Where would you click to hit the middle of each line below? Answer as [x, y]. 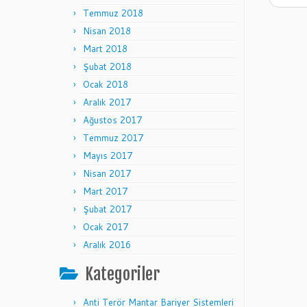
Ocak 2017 [106, 227]
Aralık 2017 [107, 102]
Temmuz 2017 [113, 138]
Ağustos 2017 [112, 120]
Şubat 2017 [107, 209]
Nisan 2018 [107, 31]
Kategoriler [122, 274]
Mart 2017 [105, 191]
